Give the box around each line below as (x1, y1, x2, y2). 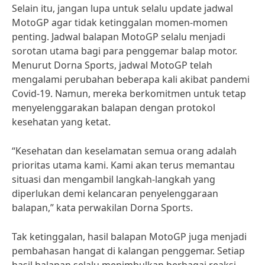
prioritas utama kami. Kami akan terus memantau (12, 159, 235, 172)
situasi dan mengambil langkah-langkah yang (12, 173, 215, 186)
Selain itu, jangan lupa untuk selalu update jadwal (12, 2, 233, 15)
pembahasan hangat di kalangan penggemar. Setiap (12, 244, 245, 257)
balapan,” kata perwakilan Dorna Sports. (12, 201, 193, 214)
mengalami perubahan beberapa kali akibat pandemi (12, 73, 250, 86)
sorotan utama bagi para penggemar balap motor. (12, 44, 237, 57)
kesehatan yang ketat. (12, 115, 111, 128)
